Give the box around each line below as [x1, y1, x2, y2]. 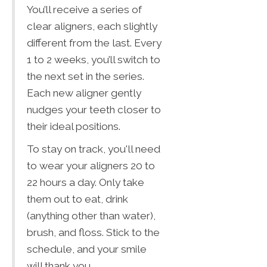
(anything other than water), [27, 209, 156, 222]
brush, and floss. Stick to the [27, 226, 160, 238]
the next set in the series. [27, 70, 144, 82]
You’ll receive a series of [27, 3, 142, 15]
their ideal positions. [27, 120, 120, 132]
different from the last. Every [27, 36, 162, 49]
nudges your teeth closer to [27, 103, 161, 116]
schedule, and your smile [27, 243, 147, 255]
